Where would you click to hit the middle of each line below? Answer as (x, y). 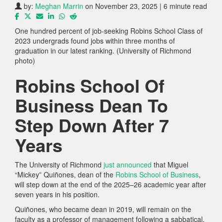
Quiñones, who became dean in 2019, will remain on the (103, 209)
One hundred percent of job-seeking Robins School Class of (109, 31)
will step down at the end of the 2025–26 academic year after (111, 184)
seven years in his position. (57, 194)
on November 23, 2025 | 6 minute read (146, 6)
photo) (25, 60)
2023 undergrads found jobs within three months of (95, 41)
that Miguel (170, 165)
